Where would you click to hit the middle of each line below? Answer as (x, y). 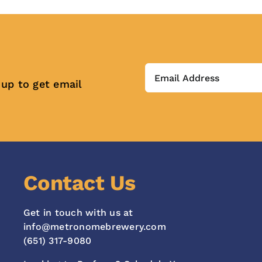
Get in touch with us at (78, 213)
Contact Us (79, 183)
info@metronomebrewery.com (94, 227)
